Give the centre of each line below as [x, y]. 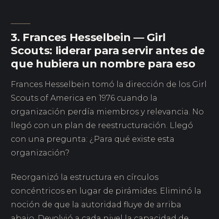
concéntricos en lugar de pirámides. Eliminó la [106, 191]
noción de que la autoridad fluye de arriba [96, 204]
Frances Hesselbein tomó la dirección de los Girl [109, 85]
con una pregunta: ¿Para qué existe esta [93, 139]
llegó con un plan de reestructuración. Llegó [102, 126]
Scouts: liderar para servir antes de [108, 50]
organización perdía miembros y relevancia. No [108, 112]
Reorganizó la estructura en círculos [85, 177]
